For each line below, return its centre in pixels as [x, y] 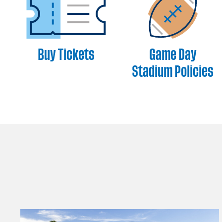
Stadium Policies [173, 72]
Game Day [173, 55]
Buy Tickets [66, 55]
